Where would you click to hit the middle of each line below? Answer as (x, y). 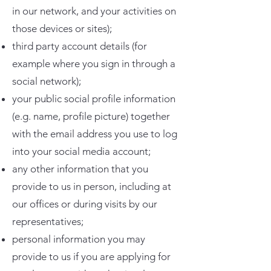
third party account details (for (80, 46)
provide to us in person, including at (92, 186)
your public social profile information (94, 99)
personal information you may (79, 239)
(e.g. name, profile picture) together (91, 116)
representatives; (48, 221)
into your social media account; (81, 151)
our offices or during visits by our (85, 204)
